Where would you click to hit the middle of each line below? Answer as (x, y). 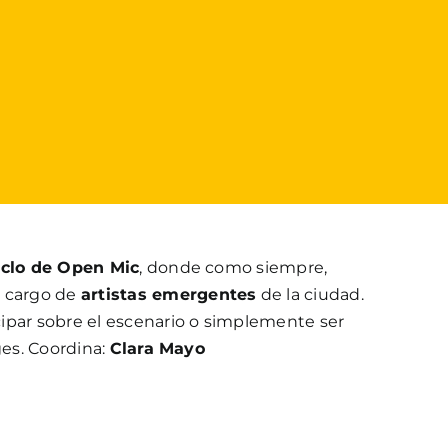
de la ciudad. (310, 294)
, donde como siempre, (233, 267)
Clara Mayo (157, 348)
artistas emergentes (168, 294)
